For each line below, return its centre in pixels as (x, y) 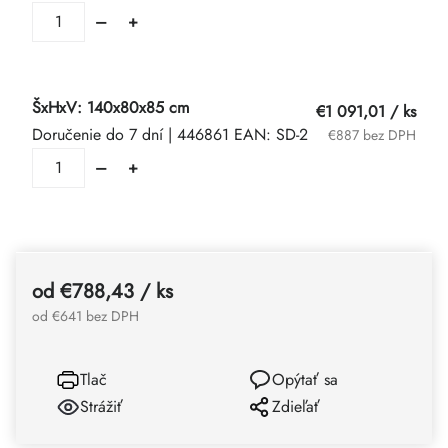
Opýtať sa (305, 379)
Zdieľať (296, 406)
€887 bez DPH (372, 134)
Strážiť (101, 406)
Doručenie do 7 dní (100, 134)
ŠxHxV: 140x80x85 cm (110, 107)
